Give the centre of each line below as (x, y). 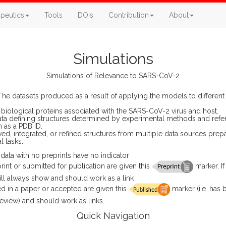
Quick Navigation (113, 216)
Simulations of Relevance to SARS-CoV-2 (113, 76)
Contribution (129, 15)
